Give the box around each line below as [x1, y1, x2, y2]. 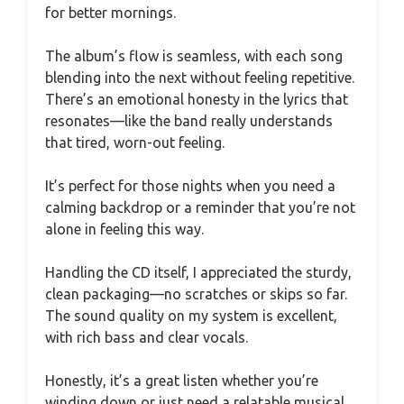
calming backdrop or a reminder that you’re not [45, 199, 355, 216]
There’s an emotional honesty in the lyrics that [45, 91, 348, 107]
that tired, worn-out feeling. [45, 134, 225, 151]
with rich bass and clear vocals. [45, 329, 248, 345]
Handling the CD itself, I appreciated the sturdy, [45, 264, 352, 280]
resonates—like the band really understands [45, 113, 333, 129]
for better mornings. [45, 5, 176, 21]
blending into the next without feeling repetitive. [45, 69, 354, 86]
